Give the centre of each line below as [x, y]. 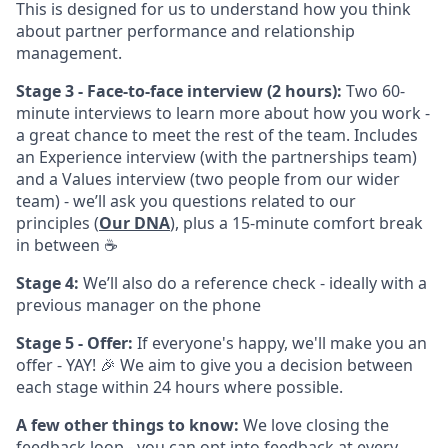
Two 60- [373, 91]
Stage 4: [47, 283]
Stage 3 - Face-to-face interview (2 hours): [179, 91]
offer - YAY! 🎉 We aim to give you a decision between [214, 365]
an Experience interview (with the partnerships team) [216, 157]
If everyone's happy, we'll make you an [280, 343]
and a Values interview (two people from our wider [208, 179]
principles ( [57, 223]
